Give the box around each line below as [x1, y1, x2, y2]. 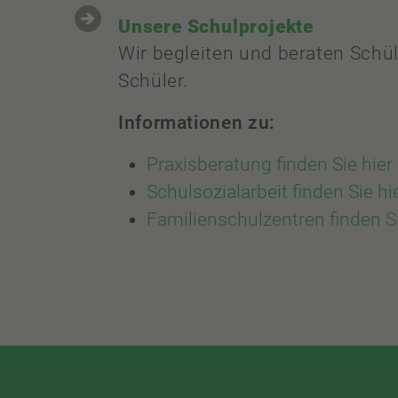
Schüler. [118, 70, 189, 92]
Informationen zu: [118, 112, 275, 134]
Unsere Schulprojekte [118, 15, 314, 38]
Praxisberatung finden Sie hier [147, 154, 393, 176]
